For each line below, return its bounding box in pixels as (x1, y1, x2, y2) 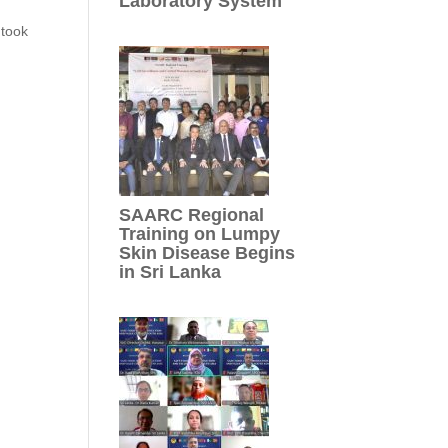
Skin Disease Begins (119, 242, 296, 263)
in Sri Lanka (119, 261, 222, 282)
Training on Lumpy (119, 223, 281, 244)
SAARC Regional (119, 204, 265, 225)
